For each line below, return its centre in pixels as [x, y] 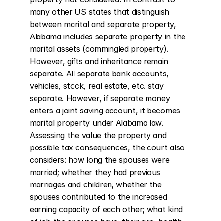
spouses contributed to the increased [98, 197]
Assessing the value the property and [98, 135]
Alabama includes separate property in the [108, 37]
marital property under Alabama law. [96, 123]
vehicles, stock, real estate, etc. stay [97, 86]
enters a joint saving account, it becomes [105, 110]
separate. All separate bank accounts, [99, 74]
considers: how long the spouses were [100, 160]
